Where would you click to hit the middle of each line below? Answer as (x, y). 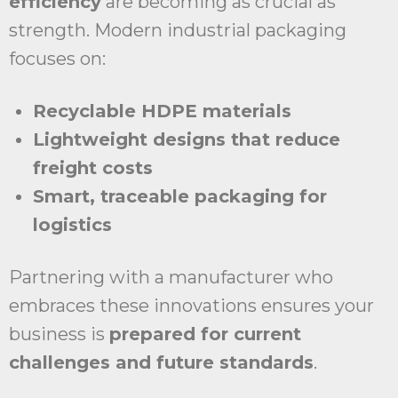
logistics (72, 225)
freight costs (93, 168)
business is (59, 334)
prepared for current (205, 334)
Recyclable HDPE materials (162, 111)
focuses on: (57, 59)
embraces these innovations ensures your (191, 306)
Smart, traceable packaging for (180, 197)
